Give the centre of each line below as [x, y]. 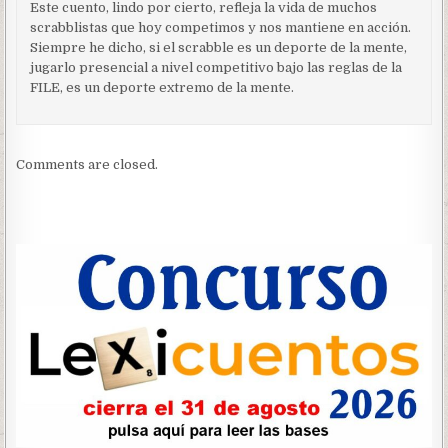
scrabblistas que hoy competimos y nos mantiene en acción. [221, 27]
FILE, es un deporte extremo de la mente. [162, 87]
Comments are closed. [87, 164]
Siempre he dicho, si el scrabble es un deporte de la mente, [219, 47]
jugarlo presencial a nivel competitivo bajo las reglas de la [216, 67]
